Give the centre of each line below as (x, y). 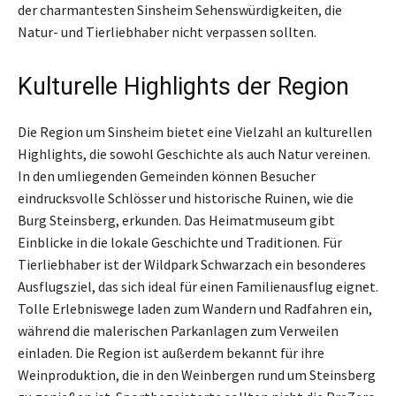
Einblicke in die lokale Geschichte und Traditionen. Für (180, 242)
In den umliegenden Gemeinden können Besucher (167, 175)
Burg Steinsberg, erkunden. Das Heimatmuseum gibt (176, 220)
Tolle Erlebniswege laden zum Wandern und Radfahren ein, (195, 308)
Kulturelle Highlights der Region (183, 86)
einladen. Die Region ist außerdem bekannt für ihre (171, 352)
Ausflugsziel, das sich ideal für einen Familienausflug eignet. (198, 286)
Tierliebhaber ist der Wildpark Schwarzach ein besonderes (192, 264)
